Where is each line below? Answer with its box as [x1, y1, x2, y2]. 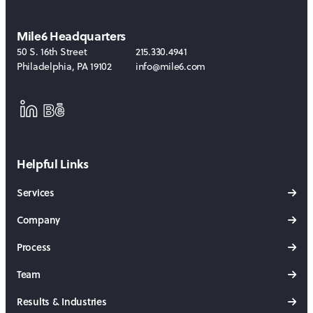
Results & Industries [17, 294, 107, 309]
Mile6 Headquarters [17, 27, 126, 44]
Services [17, 185, 54, 200]
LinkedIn [16, 113, 59, 130]
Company [17, 212, 61, 227]
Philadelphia [17, 59, 72, 73]
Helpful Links [17, 155, 89, 172]
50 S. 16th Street [17, 45, 87, 59]
